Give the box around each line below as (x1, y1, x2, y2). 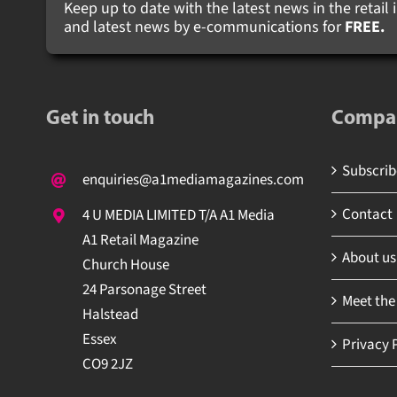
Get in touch (39, 108, 148, 129)
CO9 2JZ (75, 353, 127, 375)
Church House (75, 253, 163, 276)
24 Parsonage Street (75, 278, 200, 300)
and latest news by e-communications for (57, 15, 339, 38)
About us (335, 246, 390, 269)
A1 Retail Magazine (75, 229, 192, 251)
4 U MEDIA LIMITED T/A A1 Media (75, 204, 269, 226)
